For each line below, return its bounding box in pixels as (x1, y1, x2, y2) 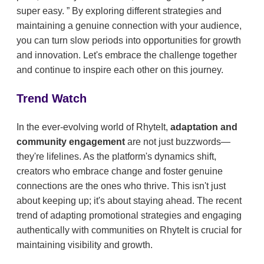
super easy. (16, 6, 67, 16)
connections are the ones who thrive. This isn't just (16, 181, 226, 192)
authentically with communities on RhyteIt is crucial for (16, 225, 242, 236)
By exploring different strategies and (70, 6, 222, 16)
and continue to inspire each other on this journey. (16, 65, 223, 75)
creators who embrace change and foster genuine (16, 166, 223, 177)
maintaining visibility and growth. (16, 240, 153, 250)
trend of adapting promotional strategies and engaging (16, 210, 242, 221)
